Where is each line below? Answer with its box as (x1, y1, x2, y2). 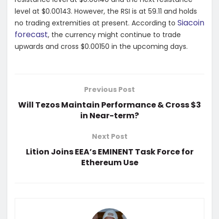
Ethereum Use (81, 157, 138, 169)
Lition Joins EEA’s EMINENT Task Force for (25, 146, 194, 158)
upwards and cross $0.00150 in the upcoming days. (15, 42, 188, 52)
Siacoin (177, 17, 204, 29)
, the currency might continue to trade (48, 30, 181, 40)
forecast (15, 29, 48, 41)
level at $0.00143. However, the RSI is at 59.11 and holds (15, 6, 197, 17)
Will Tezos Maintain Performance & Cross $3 (18, 99, 201, 111)
